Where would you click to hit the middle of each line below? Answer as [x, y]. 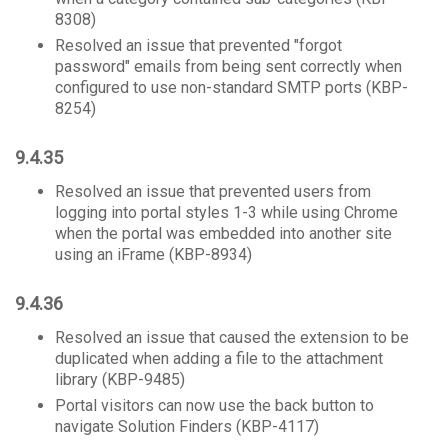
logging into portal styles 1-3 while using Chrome [226, 212]
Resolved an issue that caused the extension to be [232, 337]
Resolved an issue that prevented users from [213, 191]
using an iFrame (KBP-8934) [153, 254]
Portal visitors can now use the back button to [214, 405]
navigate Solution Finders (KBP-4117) [187, 426]
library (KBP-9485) [120, 379]
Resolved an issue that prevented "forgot [198, 45]
